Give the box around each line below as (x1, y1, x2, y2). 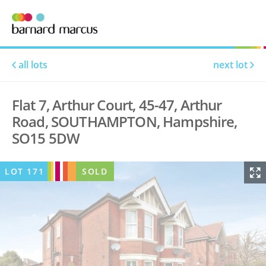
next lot (213, 58, 250, 71)
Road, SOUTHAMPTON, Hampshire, (12, 112, 237, 131)
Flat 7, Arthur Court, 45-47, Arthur (12, 95, 222, 115)
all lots (16, 58, 47, 71)
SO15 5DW (12, 128, 80, 148)
